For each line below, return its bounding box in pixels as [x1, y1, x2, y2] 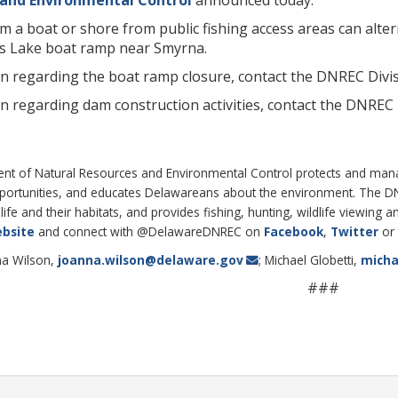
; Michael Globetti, [259, 251, 362, 268]
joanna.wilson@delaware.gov [58, 251, 243, 268]
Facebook [264, 222, 323, 240]
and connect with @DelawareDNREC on [35, 222, 264, 240]
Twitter [330, 222, 378, 240]
